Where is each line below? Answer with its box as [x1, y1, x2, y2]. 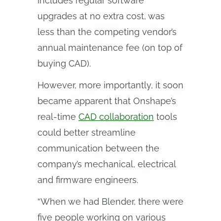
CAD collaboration [78, 111, 154, 122]
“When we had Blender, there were [37, 196, 184, 207]
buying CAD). [37, 58, 91, 69]
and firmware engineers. [37, 175, 138, 185]
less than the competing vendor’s [37, 27, 177, 37]
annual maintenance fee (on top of [37, 42, 183, 53]
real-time [37, 111, 78, 122]
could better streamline [37, 127, 136, 138]
